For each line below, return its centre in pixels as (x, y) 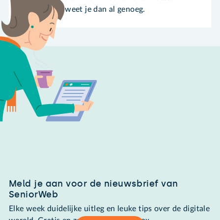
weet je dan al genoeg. (105, 9)
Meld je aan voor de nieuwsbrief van (94, 183)
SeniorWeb (33, 194)
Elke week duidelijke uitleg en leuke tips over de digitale (110, 209)
